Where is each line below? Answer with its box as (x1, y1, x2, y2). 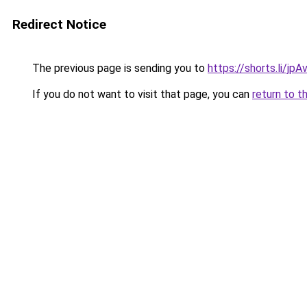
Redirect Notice (12, 16, 106, 32)
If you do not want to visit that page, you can (29, 88, 252, 101)
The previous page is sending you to (29, 62, 208, 75)
